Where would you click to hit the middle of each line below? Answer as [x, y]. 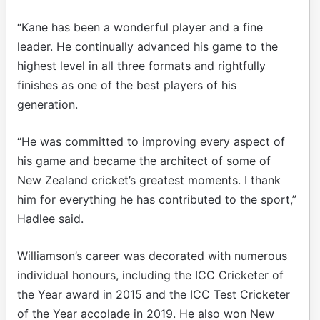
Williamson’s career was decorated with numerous [152, 255]
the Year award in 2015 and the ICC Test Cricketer [154, 294]
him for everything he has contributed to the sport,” [157, 199]
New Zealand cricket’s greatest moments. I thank [149, 180]
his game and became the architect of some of [144, 160]
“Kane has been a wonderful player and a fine [140, 27]
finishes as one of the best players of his [127, 85]
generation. [47, 104]
